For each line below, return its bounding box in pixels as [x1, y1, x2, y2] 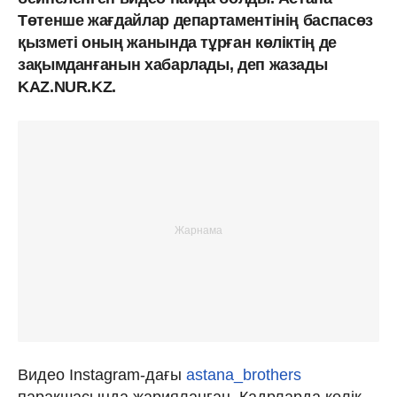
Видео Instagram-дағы [18, 365, 186, 384]
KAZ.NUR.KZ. [18, 77, 117, 96]
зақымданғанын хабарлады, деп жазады [18, 55, 328, 74]
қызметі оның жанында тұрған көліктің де [18, 33, 337, 51]
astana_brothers [186, 365, 301, 384]
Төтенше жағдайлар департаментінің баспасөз [18, 11, 373, 29]
